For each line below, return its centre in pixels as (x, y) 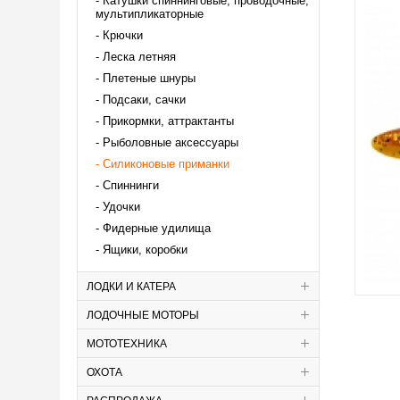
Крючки (123, 35)
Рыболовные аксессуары (171, 142)
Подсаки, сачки (144, 100)
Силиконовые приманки (166, 164)
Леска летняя (139, 57)
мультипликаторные (150, 14)
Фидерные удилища (157, 228)
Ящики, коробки (145, 250)
